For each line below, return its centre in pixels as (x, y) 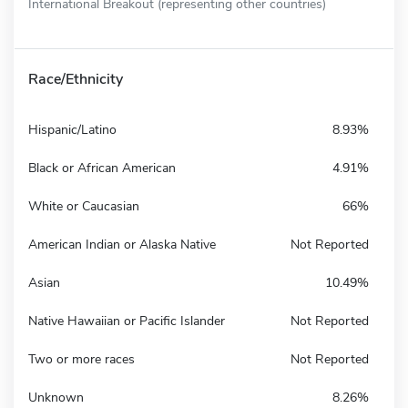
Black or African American (102, 168)
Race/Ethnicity (76, 79)
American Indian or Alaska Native (122, 244)
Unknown (56, 397)
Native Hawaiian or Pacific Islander (127, 321)
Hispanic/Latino (72, 129)
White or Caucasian (84, 206)
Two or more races (82, 359)
